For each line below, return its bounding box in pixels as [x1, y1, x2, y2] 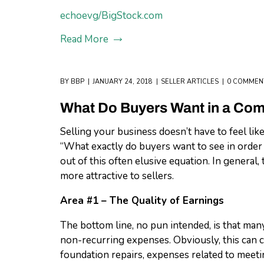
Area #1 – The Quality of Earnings [60, 194, 224, 207]
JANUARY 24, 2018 [93, 77, 153, 86]
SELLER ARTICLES [161, 77, 219, 86]
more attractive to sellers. [60, 169, 174, 183]
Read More [60, 32, 108, 46]
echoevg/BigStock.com [60, 9, 163, 22]
